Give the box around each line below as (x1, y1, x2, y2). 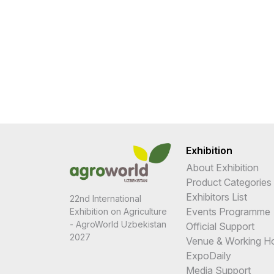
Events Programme (186, 205, 270, 218)
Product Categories (186, 176, 272, 188)
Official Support (186, 220, 254, 232)
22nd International (70, 193, 141, 204)
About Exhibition (186, 161, 259, 174)
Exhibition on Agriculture (70, 206, 167, 217)
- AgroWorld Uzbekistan (70, 218, 166, 229)
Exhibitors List (186, 190, 247, 203)
